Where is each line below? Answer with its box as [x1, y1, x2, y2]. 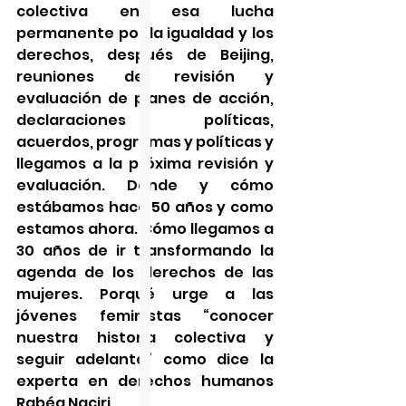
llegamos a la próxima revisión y [16, 152, 274, 174]
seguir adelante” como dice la [16, 348, 274, 370]
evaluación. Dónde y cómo [16, 174, 274, 196]
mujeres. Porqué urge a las [16, 283, 274, 304]
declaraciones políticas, [16, 109, 274, 130]
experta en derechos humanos [16, 370, 274, 391]
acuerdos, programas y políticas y [16, 130, 274, 152]
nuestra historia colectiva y [16, 326, 274, 348]
